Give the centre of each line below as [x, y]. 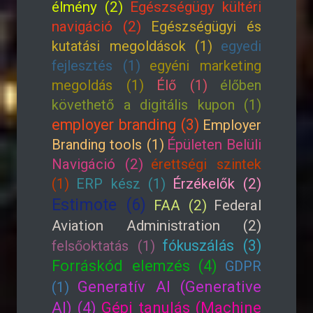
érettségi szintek [206, 164]
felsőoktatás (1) [103, 246]
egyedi [241, 46]
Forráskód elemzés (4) [135, 266]
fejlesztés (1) [96, 66]
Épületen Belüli [214, 145]
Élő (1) [182, 85]
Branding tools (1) [108, 145]
